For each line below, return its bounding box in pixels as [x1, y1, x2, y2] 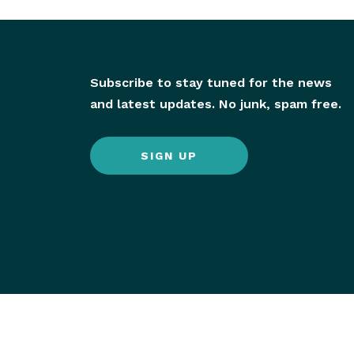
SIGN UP [140, 149, 198, 162]
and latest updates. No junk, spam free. [89, 96, 341, 111]
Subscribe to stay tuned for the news [89, 75, 332, 90]
